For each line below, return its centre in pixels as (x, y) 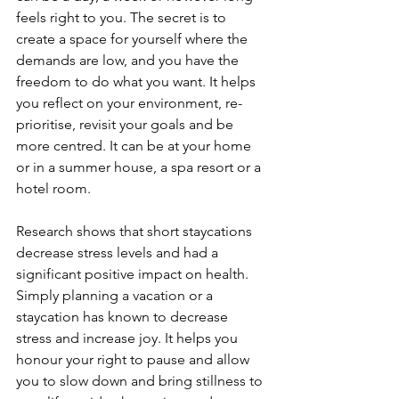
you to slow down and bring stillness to (141, 381)
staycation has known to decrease (124, 317)
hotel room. (53, 189)
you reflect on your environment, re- (129, 103)
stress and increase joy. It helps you (129, 338)
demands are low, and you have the (129, 61)
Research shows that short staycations (136, 232)
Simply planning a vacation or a (116, 296)
